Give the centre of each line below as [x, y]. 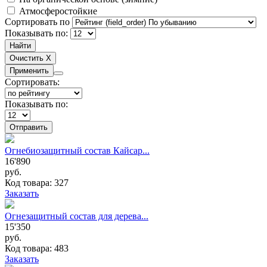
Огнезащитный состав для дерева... [77, 216]
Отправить [29, 127]
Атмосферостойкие [58, 11]
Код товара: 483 [37, 248]
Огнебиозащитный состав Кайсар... [77, 150]
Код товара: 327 [37, 182]
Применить [29, 70]
